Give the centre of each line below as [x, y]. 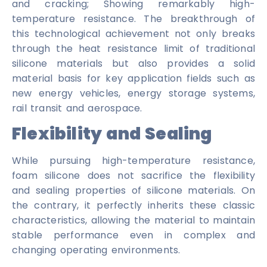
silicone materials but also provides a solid [133, 63]
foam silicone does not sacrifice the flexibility [133, 176]
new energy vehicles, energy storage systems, [133, 93]
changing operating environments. [96, 250]
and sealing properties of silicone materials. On [133, 191]
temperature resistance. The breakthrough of [133, 18]
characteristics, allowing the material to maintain [133, 221]
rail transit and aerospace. [77, 108]
